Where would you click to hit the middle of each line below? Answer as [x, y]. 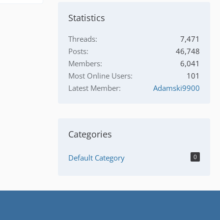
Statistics [87, 18]
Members [84, 64]
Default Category [96, 158]
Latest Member [94, 88]
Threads [82, 39]
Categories [90, 134]
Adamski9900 [177, 88]
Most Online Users [99, 76]
